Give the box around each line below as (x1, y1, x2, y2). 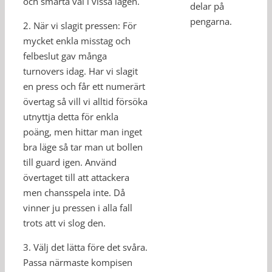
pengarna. (190, 15, 233, 28)
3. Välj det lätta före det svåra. (23, 241, 148, 253)
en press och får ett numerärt (23, 80, 145, 92)
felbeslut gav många (23, 50, 107, 62)
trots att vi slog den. (23, 217, 106, 229)
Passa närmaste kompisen (23, 256, 132, 268)
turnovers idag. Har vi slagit (23, 65, 138, 77)
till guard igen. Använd (23, 156, 117, 168)
